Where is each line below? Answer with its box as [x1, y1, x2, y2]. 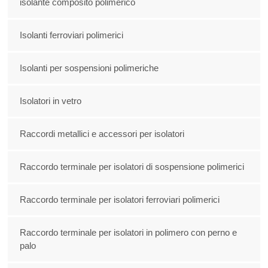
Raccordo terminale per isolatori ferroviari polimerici [20, 194, 220, 205]
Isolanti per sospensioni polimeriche [20, 63, 159, 74]
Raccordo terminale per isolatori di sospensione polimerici [20, 162, 245, 172]
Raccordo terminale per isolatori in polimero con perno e [20, 227, 237, 238]
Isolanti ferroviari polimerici [20, 30, 124, 41]
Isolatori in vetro [20, 96, 82, 106]
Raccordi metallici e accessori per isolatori [20, 129, 185, 139]
